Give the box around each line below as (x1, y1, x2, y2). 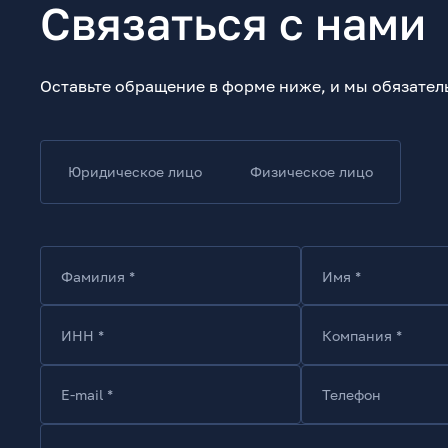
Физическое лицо (250, 163, 373, 180)
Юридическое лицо (68, 163, 202, 180)
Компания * (322, 326, 402, 344)
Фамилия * (61, 267, 135, 285)
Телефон (322, 385, 381, 403)
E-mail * (61, 385, 113, 403)
